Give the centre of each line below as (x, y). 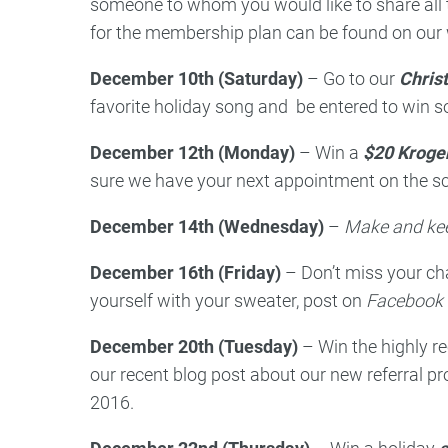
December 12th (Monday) (192, 153)
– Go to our (351, 79)
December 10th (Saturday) (196, 79)
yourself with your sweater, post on (228, 301)
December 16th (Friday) (185, 273)
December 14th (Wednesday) (207, 227)
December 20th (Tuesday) (194, 347)
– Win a (329, 153)
